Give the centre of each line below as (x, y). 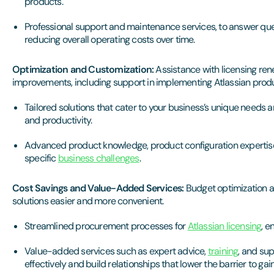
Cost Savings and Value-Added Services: (98, 188)
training (223, 251)
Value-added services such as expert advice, (116, 251)
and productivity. (58, 120)
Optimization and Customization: (84, 69)
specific (41, 158)
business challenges (98, 158)
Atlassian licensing (224, 226)
